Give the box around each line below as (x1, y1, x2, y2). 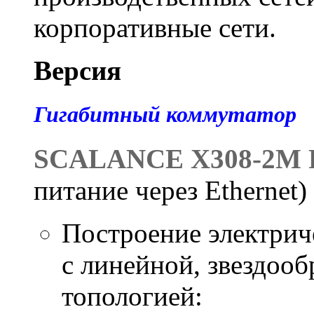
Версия (34, 55, 121, 86)
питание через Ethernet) (34, 175, 307, 205)
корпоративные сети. (34, 12, 276, 43)
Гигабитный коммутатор (34, 101, 296, 127)
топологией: (62, 280, 203, 311)
